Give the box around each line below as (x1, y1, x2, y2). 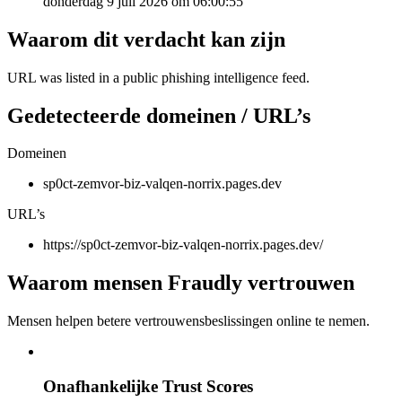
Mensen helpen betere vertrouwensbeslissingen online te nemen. (7, 313, 370, 329)
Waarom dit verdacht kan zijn (7, 27, 285, 51)
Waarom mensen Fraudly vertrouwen (7, 271, 354, 295)
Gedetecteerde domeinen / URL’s (7, 103, 310, 127)
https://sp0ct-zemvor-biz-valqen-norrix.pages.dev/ (43, 237, 323, 253)
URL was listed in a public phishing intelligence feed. (7, 69, 310, 85)
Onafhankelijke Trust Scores (43, 376, 253, 396)
